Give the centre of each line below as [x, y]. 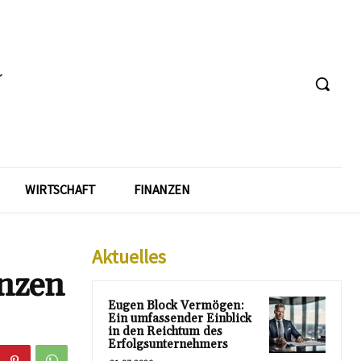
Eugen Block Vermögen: [176, 305]
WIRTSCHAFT [60, 189]
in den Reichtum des [165, 331]
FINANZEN [162, 189]
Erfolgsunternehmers [168, 344]
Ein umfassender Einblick [180, 318]
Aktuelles [129, 256]
